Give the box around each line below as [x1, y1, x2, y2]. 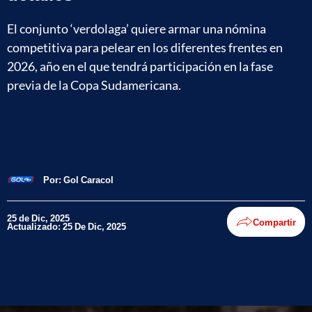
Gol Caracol [63, 173, 114, 185]
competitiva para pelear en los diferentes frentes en [7, 39, 283, 55]
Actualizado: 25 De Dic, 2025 [7, 220, 126, 232]
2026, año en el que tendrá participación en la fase [7, 58, 273, 74]
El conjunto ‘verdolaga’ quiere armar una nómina [7, 20, 266, 36]
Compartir [253, 216, 296, 228]
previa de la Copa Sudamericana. [7, 77, 181, 93]
